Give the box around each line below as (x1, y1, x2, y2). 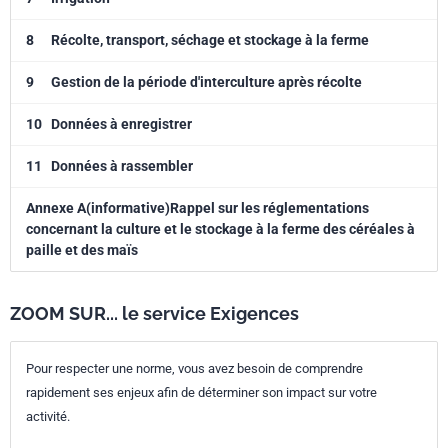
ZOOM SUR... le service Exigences (10, 303, 299, 324)
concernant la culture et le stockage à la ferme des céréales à (26, 221, 415, 237)
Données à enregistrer (51, 116, 192, 132)
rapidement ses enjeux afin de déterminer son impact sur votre (26, 385, 377, 400)
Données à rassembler (51, 158, 193, 174)
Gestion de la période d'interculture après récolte (51, 74, 362, 90)
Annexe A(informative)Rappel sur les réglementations (26, 200, 369, 216)
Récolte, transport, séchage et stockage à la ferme (51, 32, 369, 48)
